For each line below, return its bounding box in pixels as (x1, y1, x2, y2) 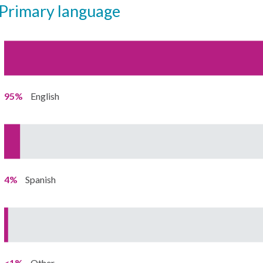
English (30, 90, 59, 102)
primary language (8, 1, 120, 21)
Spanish (25, 174, 56, 185)
